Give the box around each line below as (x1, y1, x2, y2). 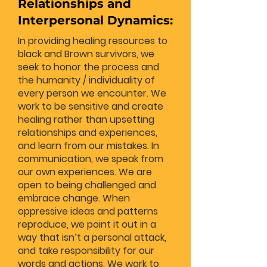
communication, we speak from (18, 152, 163, 166)
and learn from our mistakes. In (18, 139, 159, 153)
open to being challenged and (18, 178, 156, 192)
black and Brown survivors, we (18, 47, 154, 61)
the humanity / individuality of (18, 73, 155, 87)
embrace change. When (18, 191, 130, 205)
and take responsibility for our (18, 244, 154, 257)
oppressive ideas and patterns (18, 204, 158, 218)
